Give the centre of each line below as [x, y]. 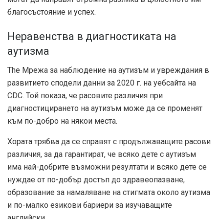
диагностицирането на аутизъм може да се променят [105, 108]
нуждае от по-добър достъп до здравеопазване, [96, 179]
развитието [28, 83]
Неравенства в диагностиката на [92, 36]
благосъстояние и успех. [52, 12]
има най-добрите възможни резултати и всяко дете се [107, 167]
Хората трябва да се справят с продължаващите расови [109, 141]
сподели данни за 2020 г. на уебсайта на [122, 83]
